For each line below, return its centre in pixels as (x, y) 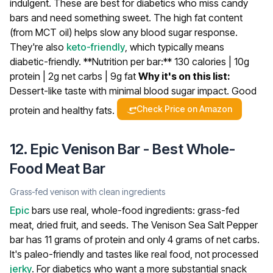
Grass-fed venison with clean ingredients (87, 192)
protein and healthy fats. (63, 111)
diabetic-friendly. (47, 62)
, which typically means (175, 47)
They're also (38, 47)
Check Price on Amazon (184, 109)
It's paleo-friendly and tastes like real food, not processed (134, 254)
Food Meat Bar (58, 169)
